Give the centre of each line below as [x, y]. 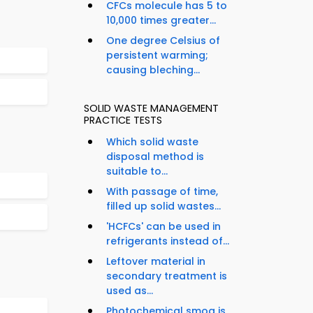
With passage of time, [162, 192]
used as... [130, 291]
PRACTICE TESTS [123, 121]
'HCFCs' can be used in [163, 227]
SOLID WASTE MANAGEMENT [151, 109]
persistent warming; [157, 56]
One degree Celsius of [163, 41]
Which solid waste [152, 142]
